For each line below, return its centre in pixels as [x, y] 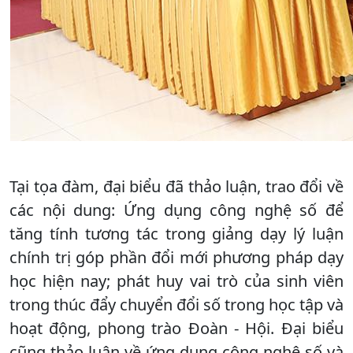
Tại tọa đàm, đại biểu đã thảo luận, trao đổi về [176, 186]
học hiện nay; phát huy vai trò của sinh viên [176, 281]
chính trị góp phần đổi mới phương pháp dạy [176, 257]
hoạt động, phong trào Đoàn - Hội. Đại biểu [176, 328]
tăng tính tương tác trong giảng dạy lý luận [176, 233]
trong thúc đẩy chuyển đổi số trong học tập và [176, 304]
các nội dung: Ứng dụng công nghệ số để [176, 210]
